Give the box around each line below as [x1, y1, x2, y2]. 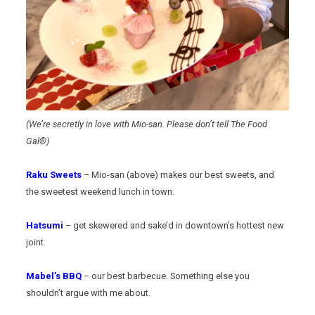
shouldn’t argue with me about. [26, 288, 151, 299]
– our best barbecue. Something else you [82, 271, 250, 282]
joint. [26, 237, 46, 248]
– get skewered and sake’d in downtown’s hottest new [65, 220, 285, 231]
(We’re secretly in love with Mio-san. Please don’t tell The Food [26, 119, 268, 130]
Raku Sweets [26, 169, 84, 181]
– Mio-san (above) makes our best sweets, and [84, 169, 275, 181]
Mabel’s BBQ [26, 271, 82, 282]
